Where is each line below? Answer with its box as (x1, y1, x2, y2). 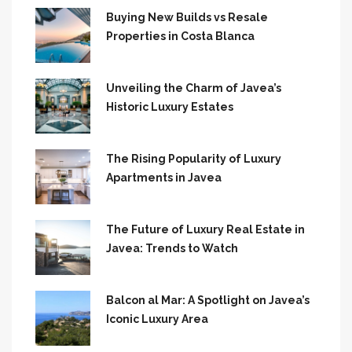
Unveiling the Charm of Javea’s (106, 82, 281, 95)
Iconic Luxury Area (106, 313, 208, 326)
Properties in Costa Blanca (106, 30, 255, 43)
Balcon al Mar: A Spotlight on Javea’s (106, 294, 310, 307)
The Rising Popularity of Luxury (106, 152, 281, 166)
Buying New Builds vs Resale (106, 11, 268, 24)
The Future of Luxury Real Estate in (106, 223, 305, 236)
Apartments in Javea (106, 171, 222, 185)
